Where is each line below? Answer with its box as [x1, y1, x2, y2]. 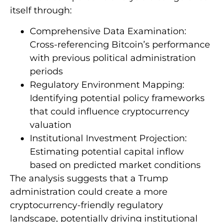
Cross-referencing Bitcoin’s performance [30, 39, 210, 50]
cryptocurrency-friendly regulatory [10, 199, 163, 211]
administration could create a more [10, 186, 167, 197]
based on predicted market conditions [30, 159, 201, 170]
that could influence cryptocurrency [30, 106, 189, 117]
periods [30, 65, 63, 77]
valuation [30, 119, 71, 130]
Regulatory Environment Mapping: [30, 79, 184, 90]
